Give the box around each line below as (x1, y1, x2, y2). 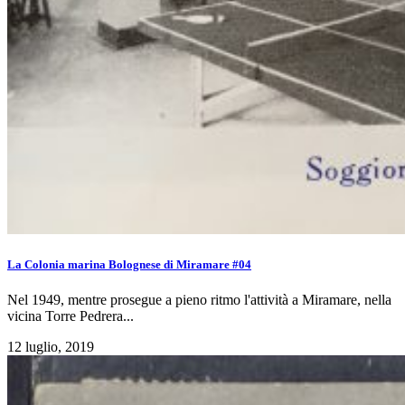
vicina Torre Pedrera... (7, 308, 134, 325)
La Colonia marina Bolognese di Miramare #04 (7, 258, 251, 272)
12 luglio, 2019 (7, 339, 94, 355)
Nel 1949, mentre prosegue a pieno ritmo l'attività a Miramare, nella (7, 292, 391, 308)
